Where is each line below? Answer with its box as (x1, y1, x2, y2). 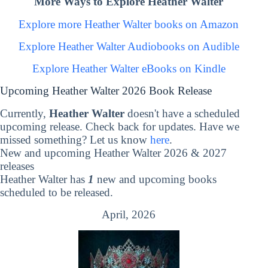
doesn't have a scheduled (124, 106, 240, 120)
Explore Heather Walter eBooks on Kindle (32, 62, 226, 75)
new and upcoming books (94, 172, 217, 185)
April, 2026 (102, 208, 156, 221)
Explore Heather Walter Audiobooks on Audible (18, 39, 239, 53)
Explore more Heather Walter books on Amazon (19, 17, 239, 31)
